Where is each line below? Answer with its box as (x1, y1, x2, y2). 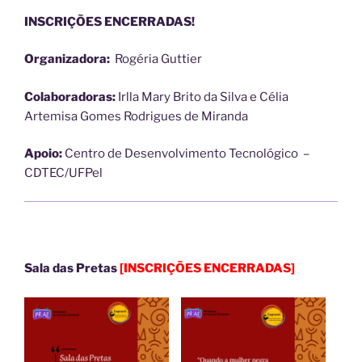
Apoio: (24, 146, 62, 162)
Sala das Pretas (24, 261, 120, 276)
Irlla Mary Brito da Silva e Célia (116, 89, 288, 104)
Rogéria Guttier (112, 52, 202, 67)
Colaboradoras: (24, 89, 116, 104)
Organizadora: (24, 52, 112, 67)
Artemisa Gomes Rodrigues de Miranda (24, 108, 248, 124)
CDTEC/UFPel (24, 166, 103, 181)
